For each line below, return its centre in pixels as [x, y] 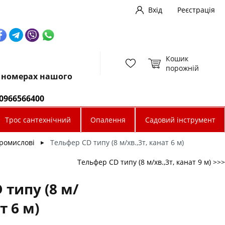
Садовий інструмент [180, 120]
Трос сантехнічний [38, 120]
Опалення [108, 120]
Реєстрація [196, 10]
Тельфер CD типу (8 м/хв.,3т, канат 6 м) [117, 142]
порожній [182, 68]
